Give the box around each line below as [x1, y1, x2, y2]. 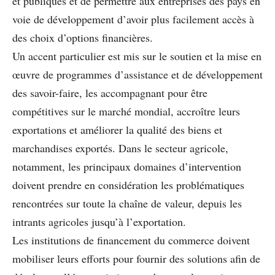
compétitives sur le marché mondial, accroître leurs [12, 103, 240, 118]
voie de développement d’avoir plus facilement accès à [12, 11, 254, 26]
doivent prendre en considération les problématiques [12, 177, 244, 192]
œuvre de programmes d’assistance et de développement [12, 66, 263, 82]
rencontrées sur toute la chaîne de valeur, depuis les [12, 195, 242, 211]
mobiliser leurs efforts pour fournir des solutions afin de [12, 250, 260, 266]
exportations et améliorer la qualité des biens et [12, 122, 222, 137]
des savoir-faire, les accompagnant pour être [12, 85, 207, 100]
